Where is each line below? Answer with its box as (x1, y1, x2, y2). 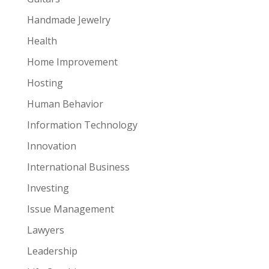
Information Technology (26, 118, 138, 131)
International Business (26, 160, 130, 174)
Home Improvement (26, 55, 118, 68)
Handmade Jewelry (26, 13, 110, 26)
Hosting (26, 76, 63, 89)
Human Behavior (26, 97, 103, 110)
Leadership (26, 244, 77, 258)
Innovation (26, 139, 76, 153)
